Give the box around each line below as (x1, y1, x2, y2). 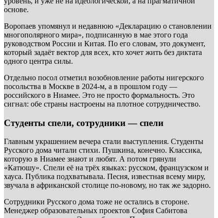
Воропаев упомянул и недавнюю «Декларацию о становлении (4, 21, 212, 30)
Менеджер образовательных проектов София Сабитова (4, 206, 187, 215)
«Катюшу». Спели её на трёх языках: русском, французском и (4, 163, 209, 172)
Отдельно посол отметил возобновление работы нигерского (4, 73, 204, 82)
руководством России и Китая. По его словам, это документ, (4, 39, 205, 48)
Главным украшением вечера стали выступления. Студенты (4, 137, 203, 146)
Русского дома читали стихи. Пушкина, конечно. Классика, (4, 146, 202, 155)
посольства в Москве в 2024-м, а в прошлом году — (4, 82, 177, 91)
